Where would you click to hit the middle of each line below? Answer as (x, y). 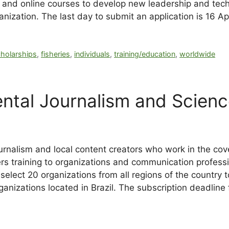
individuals (92, 54)
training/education (145, 54)
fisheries (56, 54)
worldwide (198, 54)
